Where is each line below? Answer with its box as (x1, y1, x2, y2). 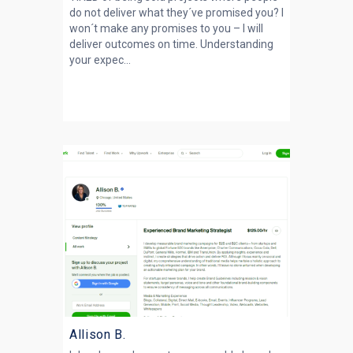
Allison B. (69, 327, 126, 342)
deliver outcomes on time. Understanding (69, 38, 273, 50)
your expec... (69, 54, 131, 66)
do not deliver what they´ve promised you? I (69, 6, 284, 19)
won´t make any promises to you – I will (69, 22, 263, 35)
